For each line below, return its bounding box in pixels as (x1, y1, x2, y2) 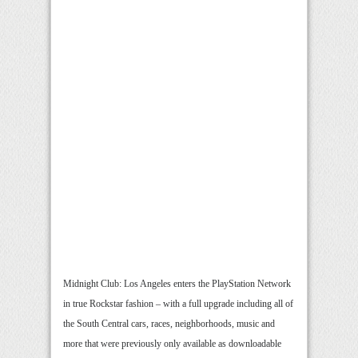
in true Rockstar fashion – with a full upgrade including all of (63, 298, 293, 310)
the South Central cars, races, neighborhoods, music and (63, 318, 275, 330)
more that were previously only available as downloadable (63, 338, 281, 350)
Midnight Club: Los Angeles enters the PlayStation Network (63, 278, 291, 290)
